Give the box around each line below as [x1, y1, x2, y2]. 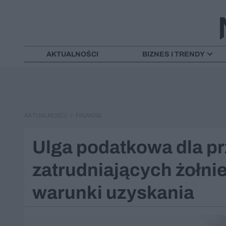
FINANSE [74, 111, 102, 119]
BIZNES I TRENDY [142, 50, 205, 58]
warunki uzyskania [32, 182, 194, 203]
